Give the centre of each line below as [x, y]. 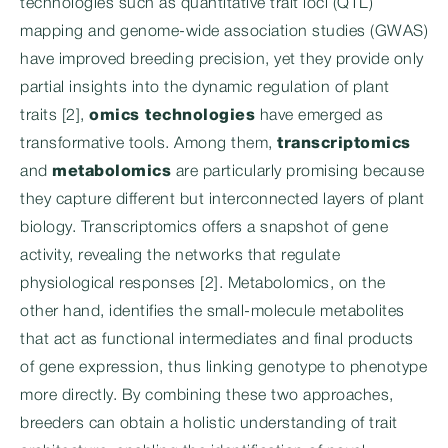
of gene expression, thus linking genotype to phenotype [223, 368]
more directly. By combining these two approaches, [207, 396]
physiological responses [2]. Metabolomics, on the [203, 284]
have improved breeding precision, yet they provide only [222, 60]
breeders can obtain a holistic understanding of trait [209, 424]
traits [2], [54, 116]
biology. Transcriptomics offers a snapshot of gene [204, 228]
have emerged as [319, 116]
